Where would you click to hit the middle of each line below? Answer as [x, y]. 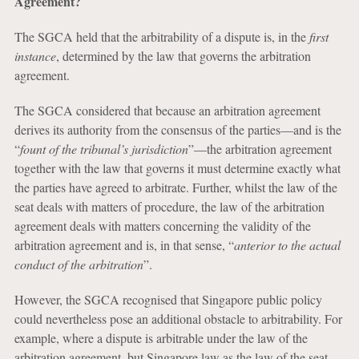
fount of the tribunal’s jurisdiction [104, 149]
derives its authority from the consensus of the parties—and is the [177, 129]
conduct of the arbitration [79, 264]
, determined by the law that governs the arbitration [183, 56]
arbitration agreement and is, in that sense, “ [124, 245]
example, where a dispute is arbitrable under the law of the [161, 338]
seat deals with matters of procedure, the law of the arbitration [169, 206]
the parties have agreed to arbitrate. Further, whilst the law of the [175, 187]
